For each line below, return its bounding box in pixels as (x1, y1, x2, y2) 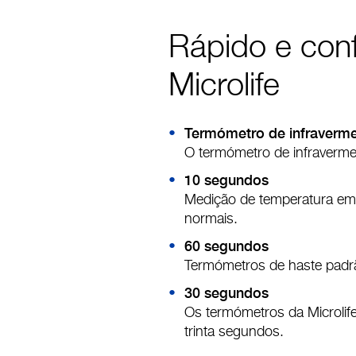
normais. (184, 212, 238, 227)
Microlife (168, 71, 280, 103)
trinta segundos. (184, 325, 284, 340)
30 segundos (184, 284, 269, 302)
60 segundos (184, 238, 269, 255)
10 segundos (184, 172, 269, 189)
